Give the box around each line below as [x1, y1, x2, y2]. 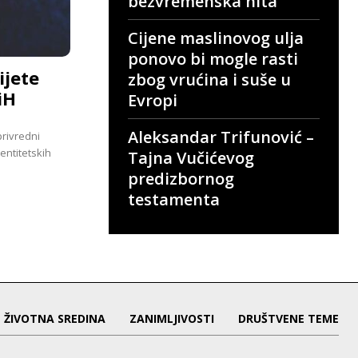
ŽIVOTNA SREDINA [3, 310, 105, 326]
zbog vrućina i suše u [128, 68, 291, 90]
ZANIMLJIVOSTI [129, 310, 214, 326]
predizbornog [128, 167, 234, 189]
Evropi [128, 89, 177, 111]
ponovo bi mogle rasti [128, 47, 298, 70]
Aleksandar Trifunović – [128, 125, 314, 148]
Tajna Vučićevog [128, 146, 254, 169]
